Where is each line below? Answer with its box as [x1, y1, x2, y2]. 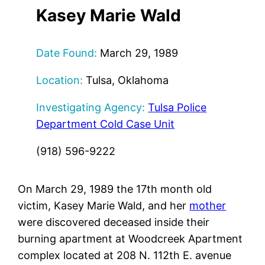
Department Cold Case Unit [36, 118, 175, 131]
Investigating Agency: [36, 101, 146, 114]
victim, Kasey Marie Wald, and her [18, 199, 190, 212]
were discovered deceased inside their [18, 216, 210, 229]
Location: [36, 74, 83, 87]
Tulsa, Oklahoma [83, 74, 169, 87]
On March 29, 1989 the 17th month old [18, 183, 212, 196]
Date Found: [36, 47, 98, 60]
